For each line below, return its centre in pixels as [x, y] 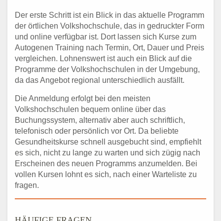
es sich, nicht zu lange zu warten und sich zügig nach [108, 152]
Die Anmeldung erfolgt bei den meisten [83, 98]
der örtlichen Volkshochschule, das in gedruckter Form [110, 26]
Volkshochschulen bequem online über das [90, 109]
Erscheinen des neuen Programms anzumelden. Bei [106, 163]
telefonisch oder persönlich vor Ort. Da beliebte [97, 131]
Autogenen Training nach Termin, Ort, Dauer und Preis [110, 47]
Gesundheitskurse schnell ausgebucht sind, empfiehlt [108, 142]
